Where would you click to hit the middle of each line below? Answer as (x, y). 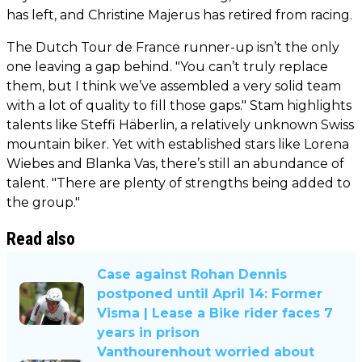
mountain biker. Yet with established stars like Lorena (178, 144)
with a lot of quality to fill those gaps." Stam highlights (179, 105)
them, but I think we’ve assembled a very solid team (174, 86)
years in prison (148, 332)
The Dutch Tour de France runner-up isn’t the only (173, 47)
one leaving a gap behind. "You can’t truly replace (167, 66)
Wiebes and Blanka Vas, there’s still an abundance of (175, 163)
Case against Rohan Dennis (192, 274)
